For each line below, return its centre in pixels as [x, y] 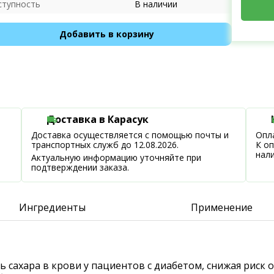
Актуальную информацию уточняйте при [117, 157]
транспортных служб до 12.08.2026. [105, 145]
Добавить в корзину [106, 34]
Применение [222, 207]
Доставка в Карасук [98, 119]
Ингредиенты [52, 207]
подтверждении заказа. [80, 167]
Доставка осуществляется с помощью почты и [130, 135]
